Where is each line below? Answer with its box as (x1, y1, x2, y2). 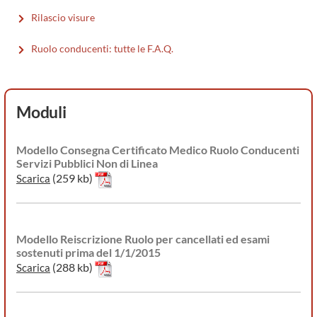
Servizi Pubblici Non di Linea (16, 156, 158, 171)
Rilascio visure (31, 11, 95, 24)
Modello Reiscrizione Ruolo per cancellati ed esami (16, 232, 270, 246)
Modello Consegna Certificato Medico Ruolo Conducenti (16, 143, 299, 157)
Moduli (16, 102, 67, 122)
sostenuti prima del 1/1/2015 (16, 246, 161, 260)
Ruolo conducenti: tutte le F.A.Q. (31, 42, 173, 55)
